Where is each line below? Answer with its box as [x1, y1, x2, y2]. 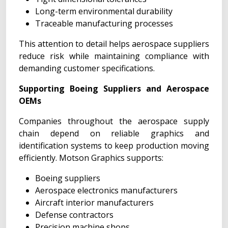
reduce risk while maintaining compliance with [19, 50, 209, 62]
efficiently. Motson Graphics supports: [19, 152, 163, 163]
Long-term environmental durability [35, 6, 173, 17]
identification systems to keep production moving [19, 140, 209, 151]
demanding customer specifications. [19, 63, 155, 74]
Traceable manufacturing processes [35, 18, 173, 29]
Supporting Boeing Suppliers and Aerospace [19, 83, 209, 94]
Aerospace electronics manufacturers [35, 185, 178, 196]
